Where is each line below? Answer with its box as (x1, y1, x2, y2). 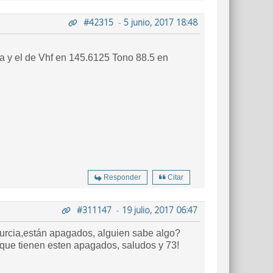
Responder (104, 173, 141, 182)
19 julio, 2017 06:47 (122, 204, 197, 216)
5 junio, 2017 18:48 (124, 16, 197, 28)
